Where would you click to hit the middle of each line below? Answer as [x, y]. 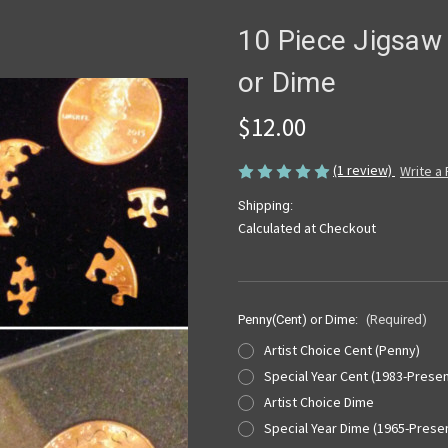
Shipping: [265, 206]
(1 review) [364, 169]
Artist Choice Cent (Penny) [341, 350]
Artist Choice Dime [318, 401]
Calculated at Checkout [307, 228]
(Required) [396, 320]
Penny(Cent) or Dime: [299, 320]
